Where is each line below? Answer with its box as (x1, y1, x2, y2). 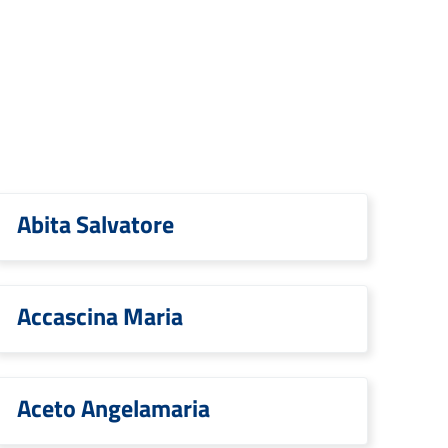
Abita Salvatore (17, 206, 174, 242)
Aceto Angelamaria (17, 390, 210, 426)
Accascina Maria (17, 298, 183, 334)
